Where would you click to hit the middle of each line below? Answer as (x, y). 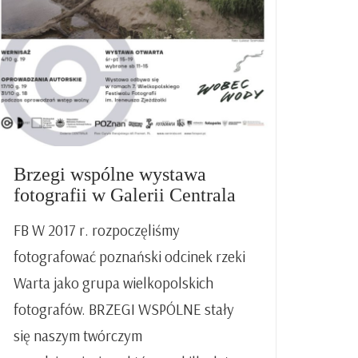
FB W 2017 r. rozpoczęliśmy (97, 230)
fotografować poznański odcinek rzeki (129, 256)
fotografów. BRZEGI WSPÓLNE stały (124, 309)
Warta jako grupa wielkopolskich (113, 282)
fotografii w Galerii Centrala (125, 195)
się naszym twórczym (78, 335)
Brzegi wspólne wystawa (110, 174)
